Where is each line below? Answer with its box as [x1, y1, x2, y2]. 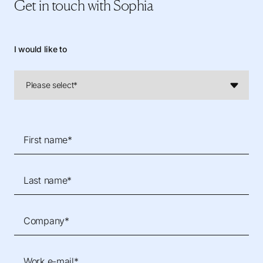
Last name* [23, 174, 72, 186]
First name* [23, 134, 72, 146]
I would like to [14, 44, 67, 54]
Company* [23, 215, 69, 227]
